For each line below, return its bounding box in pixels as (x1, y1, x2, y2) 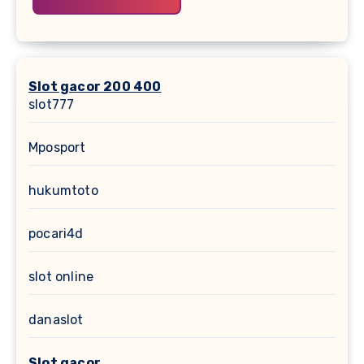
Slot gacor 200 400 (28, 78, 162, 94)
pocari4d (28, 225, 84, 241)
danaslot (28, 311, 84, 327)
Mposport (28, 139, 86, 155)
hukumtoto (28, 182, 98, 198)
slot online (28, 268, 94, 284)
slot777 (28, 96, 75, 112)
